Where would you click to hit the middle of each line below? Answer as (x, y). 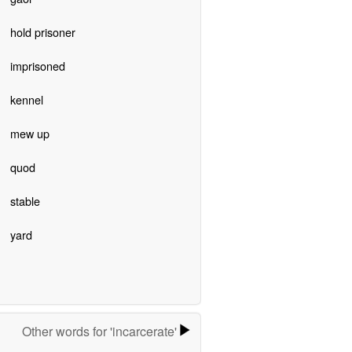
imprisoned (37, 65)
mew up (29, 133)
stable (25, 200)
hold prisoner (42, 31)
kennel (26, 99)
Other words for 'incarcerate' (101, 332)
